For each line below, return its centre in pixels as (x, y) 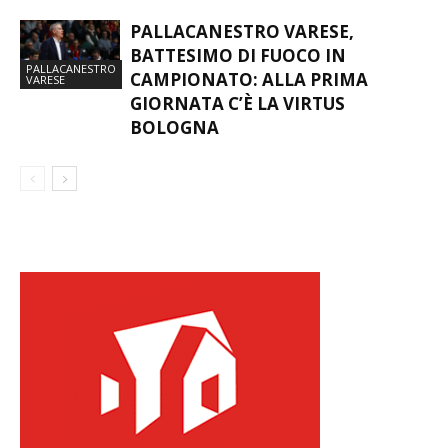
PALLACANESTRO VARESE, (242, 32)
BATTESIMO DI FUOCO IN (238, 56)
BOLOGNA (174, 128)
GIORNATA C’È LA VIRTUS (237, 104)
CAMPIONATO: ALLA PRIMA (249, 80)
